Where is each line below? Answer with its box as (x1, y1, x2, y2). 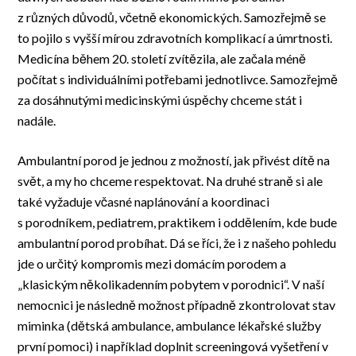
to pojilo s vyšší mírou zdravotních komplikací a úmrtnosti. (17, 30, 333, 46)
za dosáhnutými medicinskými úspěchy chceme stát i (17, 92, 303, 108)
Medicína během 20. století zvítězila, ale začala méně (17, 51, 307, 67)
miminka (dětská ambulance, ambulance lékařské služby (17, 318, 322, 334)
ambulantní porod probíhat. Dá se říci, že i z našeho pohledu (17, 235, 337, 251)
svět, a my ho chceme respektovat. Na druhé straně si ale (17, 173, 323, 189)
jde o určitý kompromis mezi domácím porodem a (17, 256, 287, 272)
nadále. (17, 113, 56, 129)
